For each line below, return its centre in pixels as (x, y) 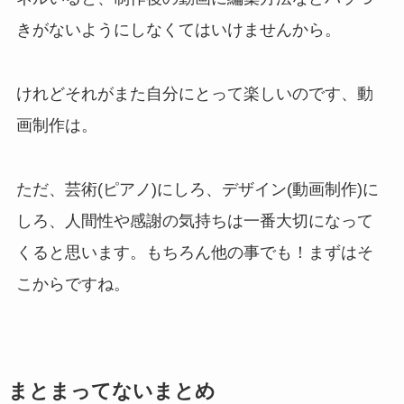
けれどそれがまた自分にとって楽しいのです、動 (194, 93)
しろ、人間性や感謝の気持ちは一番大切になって (194, 220)
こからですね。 (73, 284)
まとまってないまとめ (111, 391)
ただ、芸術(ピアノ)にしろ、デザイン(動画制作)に (197, 189)
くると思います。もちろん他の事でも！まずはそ (194, 252)
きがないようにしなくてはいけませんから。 (178, 29)
